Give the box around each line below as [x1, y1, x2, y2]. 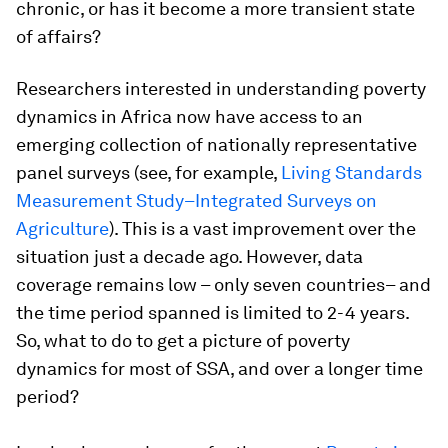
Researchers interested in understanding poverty [16, 78, 426, 99]
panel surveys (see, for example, [16, 162, 281, 183]
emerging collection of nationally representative [16, 134, 417, 155]
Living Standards [281, 162, 422, 183]
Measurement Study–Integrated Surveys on [16, 190, 377, 211]
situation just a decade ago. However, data [16, 246, 363, 267]
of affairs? [16, 26, 101, 47]
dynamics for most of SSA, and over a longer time [16, 358, 423, 379]
